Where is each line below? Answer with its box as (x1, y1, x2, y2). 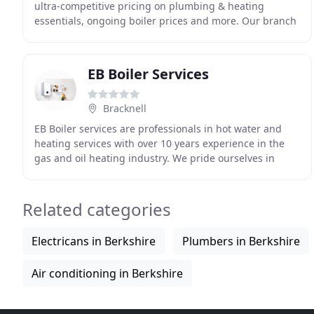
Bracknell (103, 102, 146, 115)
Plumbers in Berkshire (182, 233, 300, 249)
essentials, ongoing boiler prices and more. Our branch (34, 14, 296, 27)
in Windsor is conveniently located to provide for (34, 29, 262, 42)
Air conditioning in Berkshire (32, 266, 183, 281)
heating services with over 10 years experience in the (34, 137, 285, 150)
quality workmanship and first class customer (34, 166, 248, 179)
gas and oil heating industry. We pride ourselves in (34, 151, 275, 165)
